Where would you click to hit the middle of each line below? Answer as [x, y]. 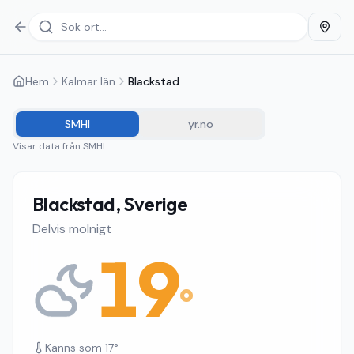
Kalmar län [88, 81]
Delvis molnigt [72, 229]
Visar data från [48, 146]
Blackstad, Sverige [110, 204]
